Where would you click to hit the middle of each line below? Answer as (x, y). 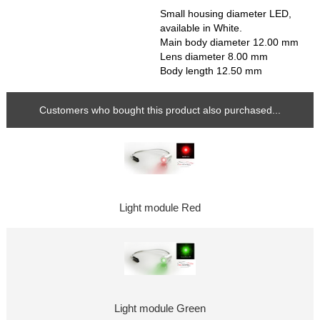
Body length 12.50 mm (211, 70)
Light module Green (160, 309)
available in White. (201, 27)
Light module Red (160, 208)
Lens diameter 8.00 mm (214, 56)
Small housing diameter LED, (226, 13)
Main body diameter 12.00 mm (229, 42)
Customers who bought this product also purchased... (160, 110)
